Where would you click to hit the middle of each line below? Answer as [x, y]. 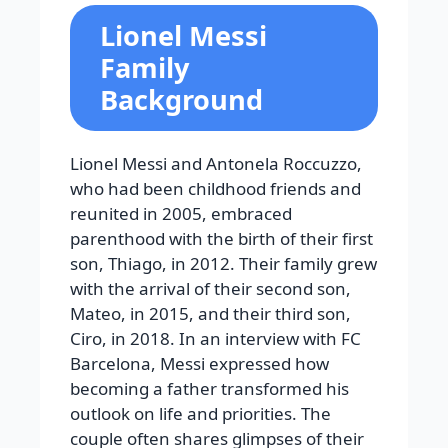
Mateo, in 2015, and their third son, [210, 314]
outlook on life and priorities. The [200, 414]
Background [181, 100]
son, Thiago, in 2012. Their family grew [223, 264]
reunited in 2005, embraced [181, 214]
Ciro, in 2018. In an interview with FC [215, 339]
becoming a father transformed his [209, 389]
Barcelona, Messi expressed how [199, 364]
